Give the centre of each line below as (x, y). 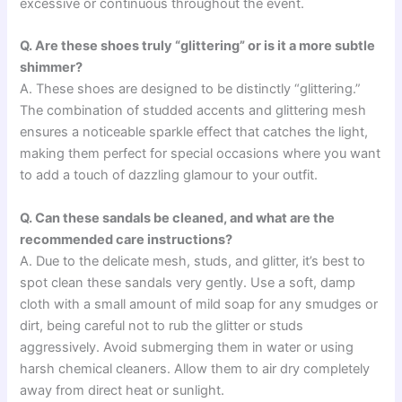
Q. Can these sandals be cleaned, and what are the (178, 218)
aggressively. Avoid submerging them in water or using (187, 347)
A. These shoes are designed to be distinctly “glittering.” (191, 89)
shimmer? (52, 68)
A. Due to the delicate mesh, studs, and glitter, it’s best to (193, 261)
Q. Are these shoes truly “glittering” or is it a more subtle (198, 46)
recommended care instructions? (127, 239)
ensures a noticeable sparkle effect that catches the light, (194, 132)
